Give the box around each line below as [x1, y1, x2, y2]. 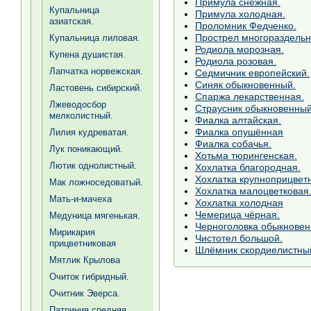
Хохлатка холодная [195, 196, 283, 208]
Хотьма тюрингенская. [195, 149, 297, 161]
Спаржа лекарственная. [195, 90, 304, 102]
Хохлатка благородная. [195, 161, 301, 173]
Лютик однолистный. [49, 160, 137, 171]
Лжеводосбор [49, 99, 106, 110]
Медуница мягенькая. [49, 210, 140, 221]
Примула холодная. [195, 8, 285, 19]
